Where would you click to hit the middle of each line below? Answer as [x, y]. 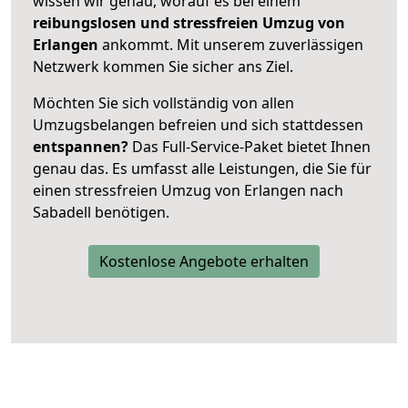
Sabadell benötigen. [101, 212]
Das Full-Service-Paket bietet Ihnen [250, 146]
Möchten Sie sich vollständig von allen [163, 102]
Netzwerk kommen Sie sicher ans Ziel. [163, 66]
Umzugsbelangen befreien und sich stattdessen [198, 124]
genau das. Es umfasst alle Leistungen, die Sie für [202, 168]
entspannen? [81, 146]
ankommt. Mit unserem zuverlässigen [233, 44]
